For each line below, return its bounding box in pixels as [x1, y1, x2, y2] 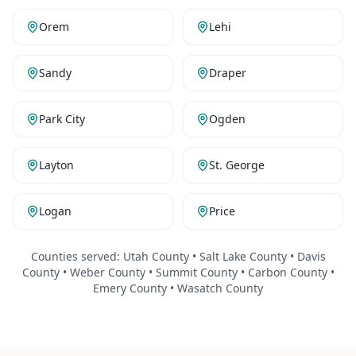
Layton [39, 157, 74, 172]
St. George [209, 157, 265, 172]
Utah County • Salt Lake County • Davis [122, 249, 326, 264]
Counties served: [30, 249, 123, 264]
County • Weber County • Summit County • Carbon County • [21, 265, 335, 280]
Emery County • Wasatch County [93, 281, 263, 296]
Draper [209, 65, 246, 80]
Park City [39, 111, 85, 126]
